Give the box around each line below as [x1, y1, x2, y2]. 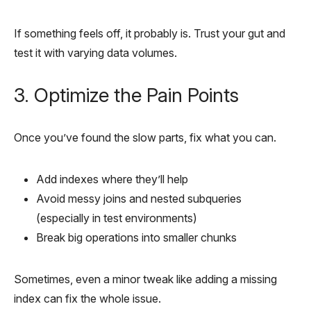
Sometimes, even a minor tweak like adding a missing [14, 271, 277, 286]
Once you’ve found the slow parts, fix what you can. [14, 130, 276, 144]
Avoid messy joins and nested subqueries [36, 191, 242, 205]
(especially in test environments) [36, 210, 197, 225]
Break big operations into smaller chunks [36, 230, 237, 244]
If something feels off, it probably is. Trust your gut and [14, 26, 285, 40]
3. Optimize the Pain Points [14, 83, 239, 107]
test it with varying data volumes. [14, 45, 177, 60]
